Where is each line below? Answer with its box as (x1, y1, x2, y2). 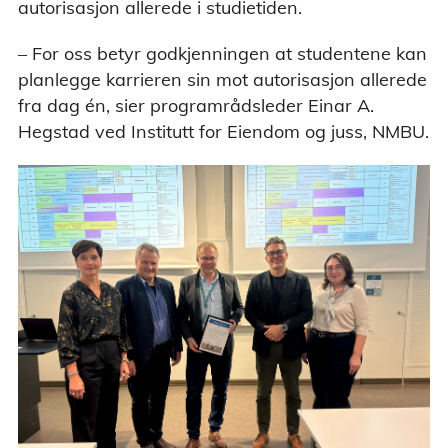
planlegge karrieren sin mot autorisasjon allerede (18, 68, 427, 92)
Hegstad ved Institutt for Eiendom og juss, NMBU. (18, 120, 429, 144)
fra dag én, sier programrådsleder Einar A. (18, 94, 374, 118)
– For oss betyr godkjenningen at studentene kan (18, 42, 427, 66)
